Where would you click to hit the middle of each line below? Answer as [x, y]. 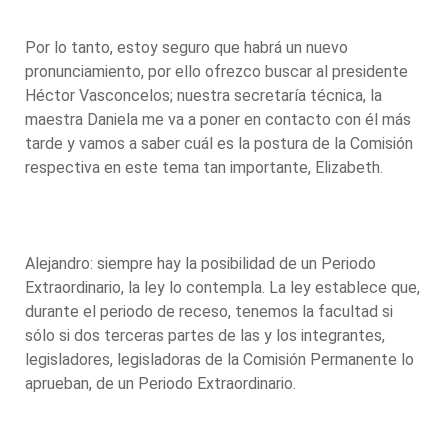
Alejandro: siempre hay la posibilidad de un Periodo [200, 263]
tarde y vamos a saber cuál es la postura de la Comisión [219, 143]
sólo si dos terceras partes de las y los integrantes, [205, 335]
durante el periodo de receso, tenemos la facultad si [209, 311]
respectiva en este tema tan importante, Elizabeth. [206, 167]
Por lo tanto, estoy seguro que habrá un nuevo [186, 47]
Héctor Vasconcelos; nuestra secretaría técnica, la [203, 95]
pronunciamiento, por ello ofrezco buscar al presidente [216, 71]
